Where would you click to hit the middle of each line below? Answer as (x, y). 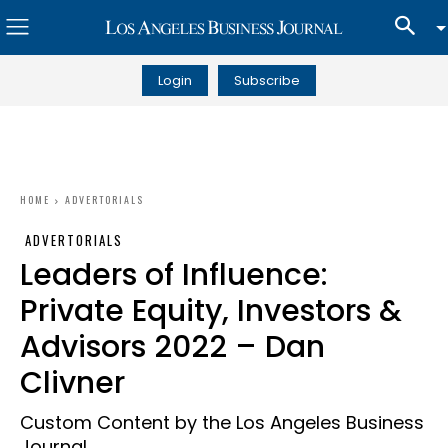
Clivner (72, 383)
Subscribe (266, 80)
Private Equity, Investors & (211, 311)
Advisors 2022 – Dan (172, 347)
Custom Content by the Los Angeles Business (222, 422)
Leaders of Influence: (174, 275)
